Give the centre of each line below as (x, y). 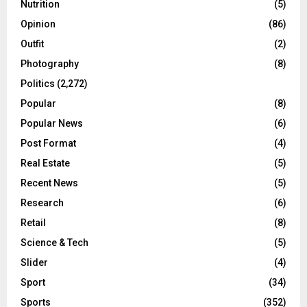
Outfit (32, 44)
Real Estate (45, 163)
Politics (38, 84)
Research (42, 203)
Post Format (48, 144)
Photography (50, 64)
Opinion (38, 24)
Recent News (49, 183)
